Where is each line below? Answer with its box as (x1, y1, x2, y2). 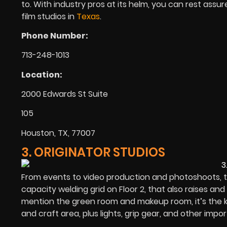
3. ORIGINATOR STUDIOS (21, 144, 165, 161)
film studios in (21, 10, 74, 22)
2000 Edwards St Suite (21, 88, 108, 100)
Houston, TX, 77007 (21, 127, 95, 139)
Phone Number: (21, 29, 88, 42)
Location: (21, 68, 62, 81)
